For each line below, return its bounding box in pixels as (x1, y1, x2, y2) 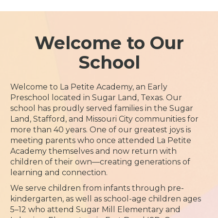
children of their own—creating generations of (10, 157, 191, 166)
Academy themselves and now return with (10, 146, 177, 156)
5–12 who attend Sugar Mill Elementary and (10, 205, 181, 214)
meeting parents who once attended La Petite (10, 136, 192, 145)
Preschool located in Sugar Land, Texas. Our (10, 93, 182, 102)
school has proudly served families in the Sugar (10, 104, 194, 113)
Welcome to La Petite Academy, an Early (10, 82, 168, 91)
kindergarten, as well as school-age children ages (10, 194, 201, 203)
